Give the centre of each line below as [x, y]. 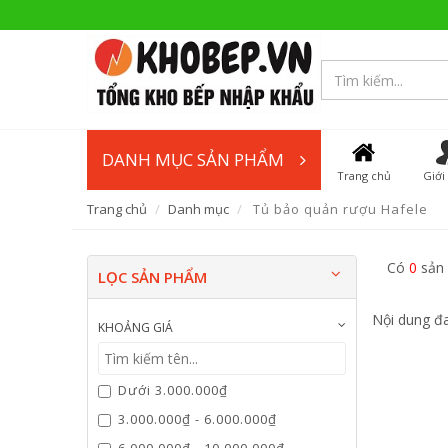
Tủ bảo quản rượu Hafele [340, 209]
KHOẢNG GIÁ [135, 327]
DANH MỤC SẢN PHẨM [193, 159]
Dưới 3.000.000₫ [173, 390]
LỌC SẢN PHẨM [152, 277]
